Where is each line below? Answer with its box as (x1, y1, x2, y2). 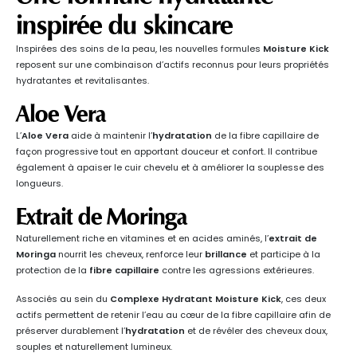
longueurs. (16, 177, 63, 190)
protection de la (16, 264, 89, 277)
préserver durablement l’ (16, 324, 125, 338)
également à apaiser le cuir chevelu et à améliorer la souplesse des (16, 161, 324, 175)
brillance (205, 248, 247, 261)
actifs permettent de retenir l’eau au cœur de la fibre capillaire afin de (16, 308, 331, 322)
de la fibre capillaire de (212, 129, 319, 143)
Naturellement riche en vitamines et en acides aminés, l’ (16, 232, 269, 245)
